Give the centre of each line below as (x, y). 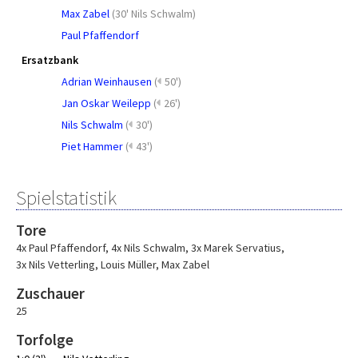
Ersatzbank (50, 60)
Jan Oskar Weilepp (106, 103)
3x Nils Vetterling (56, 265)
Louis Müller (128, 265)
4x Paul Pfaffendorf (61, 248)
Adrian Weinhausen (107, 82)
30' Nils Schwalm (154, 14)
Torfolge (45, 340)
